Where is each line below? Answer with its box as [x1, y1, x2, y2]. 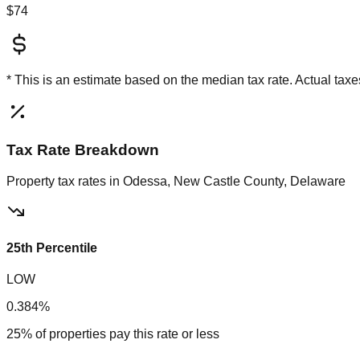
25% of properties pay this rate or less [6, 327, 219, 342]
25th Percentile [6, 240, 97, 255]
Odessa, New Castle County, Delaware [123, 174, 346, 188]
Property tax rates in [6, 174, 123, 188]
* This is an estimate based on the [6, 73, 202, 88]
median [202, 73, 244, 88]
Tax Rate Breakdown [6, 141, 159, 158]
